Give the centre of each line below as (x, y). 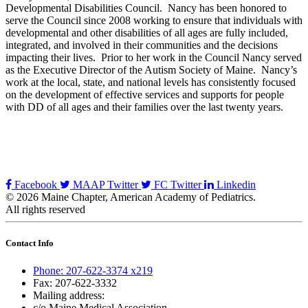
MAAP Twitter (106, 185)
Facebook (36, 185)
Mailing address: (69, 295)
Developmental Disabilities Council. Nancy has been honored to (146, 8)
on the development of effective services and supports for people (145, 95)
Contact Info (30, 243)
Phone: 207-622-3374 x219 (93, 270)
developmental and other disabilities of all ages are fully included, (147, 33)
